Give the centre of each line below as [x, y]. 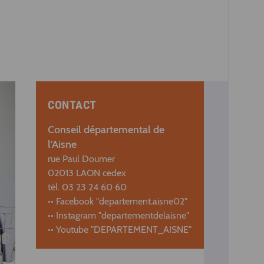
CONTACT [72, 105]
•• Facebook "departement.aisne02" [118, 201]
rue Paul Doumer [81, 159]
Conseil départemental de [106, 130]
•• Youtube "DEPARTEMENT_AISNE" [120, 230]
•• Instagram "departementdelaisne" [118, 215]
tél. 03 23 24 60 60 [87, 187]
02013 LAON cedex [87, 173]
